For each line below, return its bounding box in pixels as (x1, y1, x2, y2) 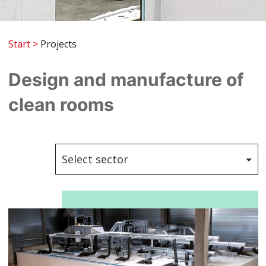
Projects (37, 37, 77, 50)
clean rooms (8, 94, 114, 115)
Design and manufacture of (8, 69, 244, 90)
